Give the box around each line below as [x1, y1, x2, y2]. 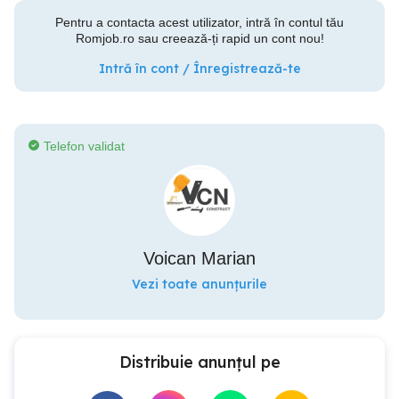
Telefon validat [44, 139, 125, 153]
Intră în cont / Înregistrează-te [98, 61, 301, 77]
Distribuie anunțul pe [118, 352, 281, 372]
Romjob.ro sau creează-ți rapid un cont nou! [75, 31, 324, 45]
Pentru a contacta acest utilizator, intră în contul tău [55, 15, 344, 29]
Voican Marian [143, 248, 256, 268]
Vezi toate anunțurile [132, 276, 267, 292]
